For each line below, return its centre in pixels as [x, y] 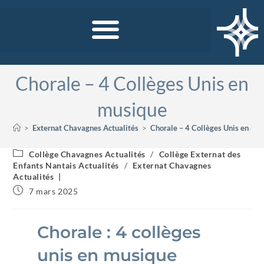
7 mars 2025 [54, 191]
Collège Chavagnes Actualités [87, 154]
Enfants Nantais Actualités [66, 165]
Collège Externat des [200, 154]
